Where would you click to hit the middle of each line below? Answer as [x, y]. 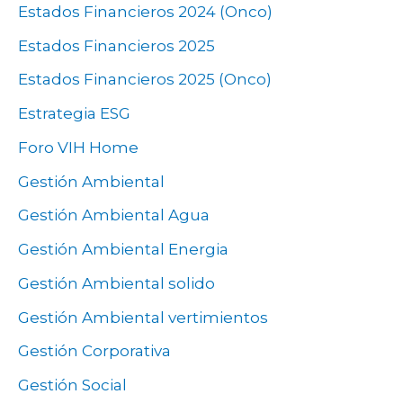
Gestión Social [72, 385]
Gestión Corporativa [94, 351]
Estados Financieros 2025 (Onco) [145, 80]
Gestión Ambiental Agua [114, 215]
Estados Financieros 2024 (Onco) [145, 11]
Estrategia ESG [74, 114]
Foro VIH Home [78, 147]
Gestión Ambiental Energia [123, 250]
